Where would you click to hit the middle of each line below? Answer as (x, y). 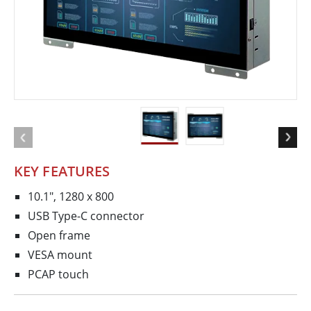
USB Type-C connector (86, 216)
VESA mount (60, 255)
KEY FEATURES (62, 171)
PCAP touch (58, 275)
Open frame (59, 236)
